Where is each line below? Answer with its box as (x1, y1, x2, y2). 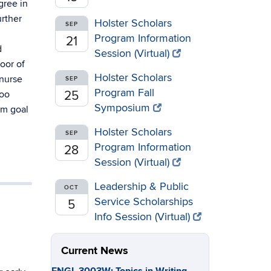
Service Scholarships (94, 195, 193, 208)
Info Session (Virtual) (94, 211, 190, 223)
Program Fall (94, 87, 154, 99)
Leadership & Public (94, 180, 189, 193)
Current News (60, 244, 128, 258)
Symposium (94, 102, 150, 114)
